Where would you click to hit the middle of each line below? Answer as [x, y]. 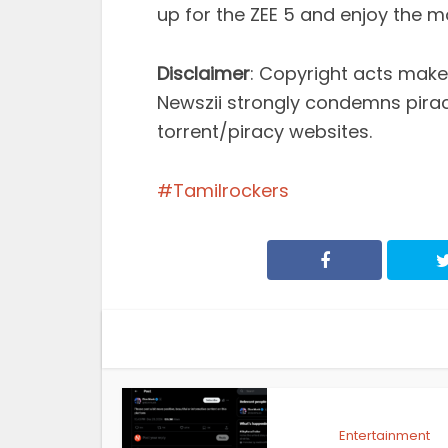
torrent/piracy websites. [264, 131]
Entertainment [384, 435]
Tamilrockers [231, 190]
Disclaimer [203, 73]
